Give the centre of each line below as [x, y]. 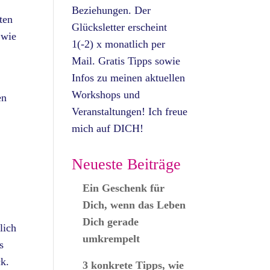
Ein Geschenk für [124, 188]
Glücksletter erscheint [120, 27]
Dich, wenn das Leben [134, 205]
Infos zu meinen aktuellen [129, 78]
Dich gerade [111, 222]
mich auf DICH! [108, 128]
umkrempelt [111, 239]
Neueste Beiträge [127, 164]
